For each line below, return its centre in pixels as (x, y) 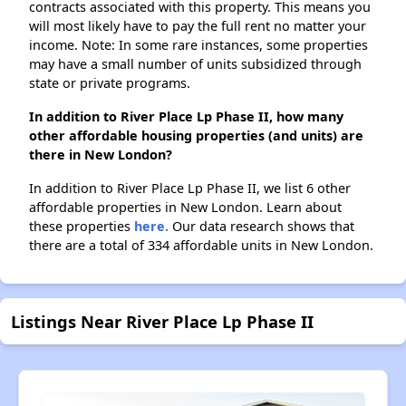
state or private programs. (110, 83)
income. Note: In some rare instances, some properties (198, 45)
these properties (82, 227)
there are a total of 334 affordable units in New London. (201, 246)
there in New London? (101, 155)
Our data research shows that (261, 227)
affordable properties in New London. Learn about (185, 208)
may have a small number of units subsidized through (195, 64)
